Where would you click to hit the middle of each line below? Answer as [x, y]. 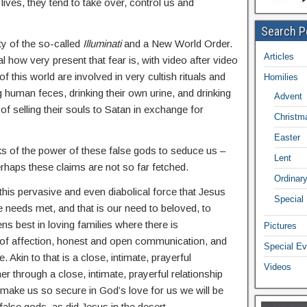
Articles [279, 57]
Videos [277, 267]
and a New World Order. [177, 44]
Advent [288, 97]
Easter [287, 138]
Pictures [280, 226]
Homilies [281, 77]
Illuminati [102, 44]
